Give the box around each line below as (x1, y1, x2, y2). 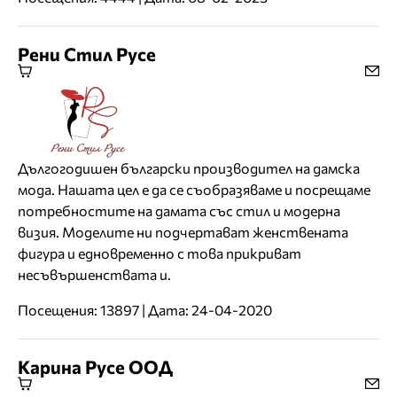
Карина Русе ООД (18, 355, 173, 378)
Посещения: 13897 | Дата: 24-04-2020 (18, 301, 272, 319)
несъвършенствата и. (18, 266, 171, 284)
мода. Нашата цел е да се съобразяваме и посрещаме (18, 181, 370, 198)
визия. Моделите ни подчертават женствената (18, 223, 348, 241)
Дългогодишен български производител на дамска (18, 160, 360, 177)
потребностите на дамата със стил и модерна (18, 202, 340, 220)
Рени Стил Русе (18, 43, 156, 66)
